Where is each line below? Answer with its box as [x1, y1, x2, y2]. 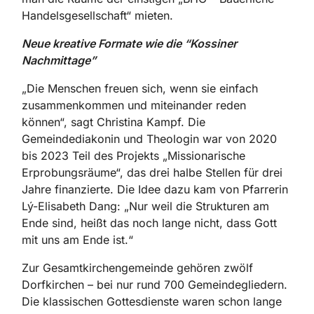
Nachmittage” [22, 53, 96, 68]
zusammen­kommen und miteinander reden [22, 98, 246, 113]
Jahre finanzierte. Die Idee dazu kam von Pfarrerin [22, 182, 288, 197]
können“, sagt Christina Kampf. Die [22, 115, 205, 130]
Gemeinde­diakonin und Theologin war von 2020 [22, 132, 277, 146]
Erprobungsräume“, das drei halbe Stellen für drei [22, 165, 282, 180]
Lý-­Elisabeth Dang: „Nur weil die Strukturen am [22, 199, 269, 214]
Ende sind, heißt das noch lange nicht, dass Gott [22, 216, 277, 231]
